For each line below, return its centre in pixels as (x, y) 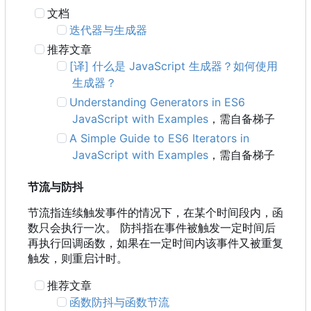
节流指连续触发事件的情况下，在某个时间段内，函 (155, 213)
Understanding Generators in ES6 (158, 102)
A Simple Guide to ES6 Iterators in (160, 138)
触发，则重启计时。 (78, 259)
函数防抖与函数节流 (120, 302)
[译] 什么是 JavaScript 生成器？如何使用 (174, 66)
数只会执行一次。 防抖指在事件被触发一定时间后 (152, 228)
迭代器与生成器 (109, 30)
